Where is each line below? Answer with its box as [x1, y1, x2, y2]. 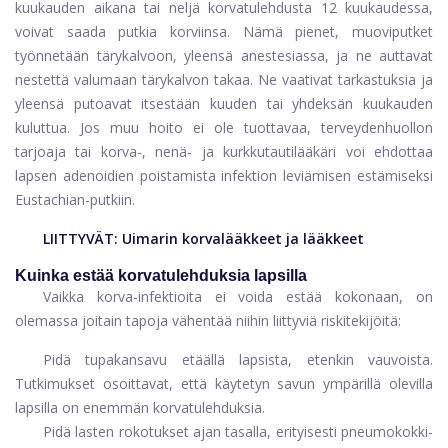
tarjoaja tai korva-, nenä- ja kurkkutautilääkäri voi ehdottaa [15, 142, 433, 162]
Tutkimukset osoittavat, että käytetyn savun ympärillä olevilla [15, 374, 433, 394]
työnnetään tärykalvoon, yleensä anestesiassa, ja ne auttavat [15, 46, 433, 66]
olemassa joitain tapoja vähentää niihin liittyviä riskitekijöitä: [15, 311, 401, 331]
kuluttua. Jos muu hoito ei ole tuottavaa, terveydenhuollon [15, 118, 433, 138]
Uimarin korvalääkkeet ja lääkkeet [122, 229, 364, 249]
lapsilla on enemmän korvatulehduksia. [15, 398, 265, 418]
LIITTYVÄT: [43, 229, 118, 249]
